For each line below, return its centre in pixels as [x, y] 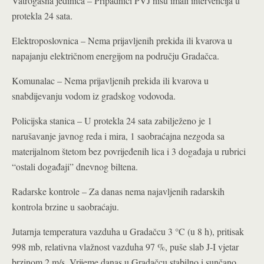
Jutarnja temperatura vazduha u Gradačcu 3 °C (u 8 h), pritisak [128, 231]
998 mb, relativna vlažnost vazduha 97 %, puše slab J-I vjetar [125, 247]
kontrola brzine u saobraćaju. [65, 207]
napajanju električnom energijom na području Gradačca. [115, 56]
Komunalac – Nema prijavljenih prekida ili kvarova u [110, 80]
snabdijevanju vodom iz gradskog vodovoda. [94, 96]
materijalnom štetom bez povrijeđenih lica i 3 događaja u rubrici [129, 151]
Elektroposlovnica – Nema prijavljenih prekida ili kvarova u [122, 40]
